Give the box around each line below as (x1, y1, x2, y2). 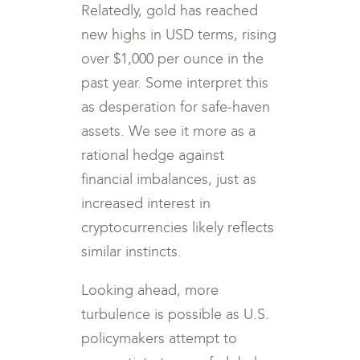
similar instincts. (81, 243, 182, 260)
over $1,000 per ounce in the (81, 50, 264, 67)
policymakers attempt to (81, 329, 238, 347)
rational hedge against (81, 146, 225, 164)
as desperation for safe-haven (81, 98, 271, 116)
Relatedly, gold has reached (81, 2, 259, 19)
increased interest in (81, 194, 211, 212)
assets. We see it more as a (81, 122, 256, 140)
